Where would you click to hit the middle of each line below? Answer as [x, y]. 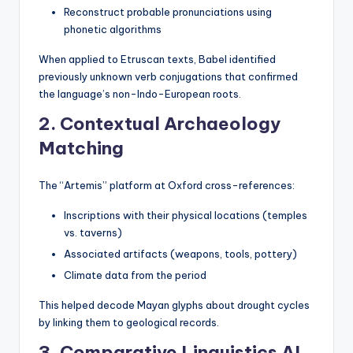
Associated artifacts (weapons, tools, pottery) [180, 254]
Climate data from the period [135, 275]
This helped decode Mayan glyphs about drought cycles [174, 305]
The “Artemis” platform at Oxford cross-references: [167, 186]
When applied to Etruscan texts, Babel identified [157, 59]
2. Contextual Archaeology [160, 124]
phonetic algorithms [113, 30]
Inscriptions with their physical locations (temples [186, 216]
